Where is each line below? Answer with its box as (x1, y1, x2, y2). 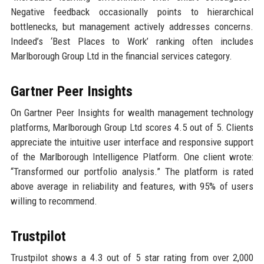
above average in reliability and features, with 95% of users (10, 180, 254, 193)
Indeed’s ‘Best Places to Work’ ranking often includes (10, 35, 254, 48)
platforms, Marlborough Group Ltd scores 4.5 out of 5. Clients (10, 121, 254, 134)
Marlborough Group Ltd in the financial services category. (10, 50, 232, 62)
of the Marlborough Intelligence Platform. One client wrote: (10, 151, 254, 163)
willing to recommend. (10, 195, 97, 207)
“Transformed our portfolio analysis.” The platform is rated (10, 166, 254, 178)
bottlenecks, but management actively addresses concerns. (10, 21, 254, 33)
